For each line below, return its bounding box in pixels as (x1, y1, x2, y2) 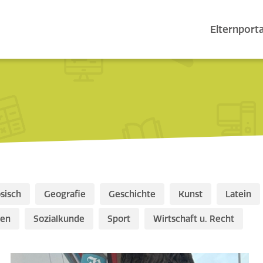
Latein (225, 188, 251, 200)
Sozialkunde (33, 213, 85, 224)
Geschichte (109, 188, 156, 200)
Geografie (44, 188, 86, 200)
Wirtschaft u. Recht (153, 213, 234, 224)
